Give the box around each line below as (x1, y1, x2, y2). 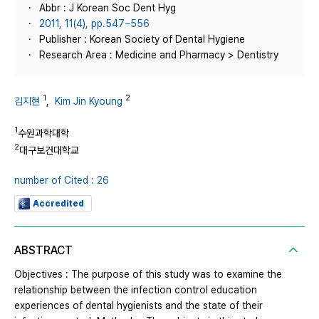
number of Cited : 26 (14, 174, 109, 186)
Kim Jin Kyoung (55, 95, 122, 107)
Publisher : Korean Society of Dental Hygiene (39, 33, 245, 45)
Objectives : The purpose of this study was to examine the (14, 268, 282, 280)
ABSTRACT (14, 243, 73, 257)
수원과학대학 (18, 127, 69, 139)
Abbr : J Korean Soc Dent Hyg (39, 2, 176, 14)
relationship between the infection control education (14, 283, 257, 296)
